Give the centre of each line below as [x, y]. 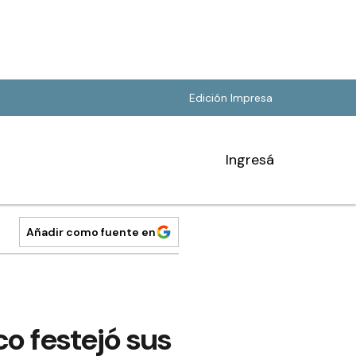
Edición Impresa [231, 98]
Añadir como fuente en [91, 232]
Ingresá [250, 160]
